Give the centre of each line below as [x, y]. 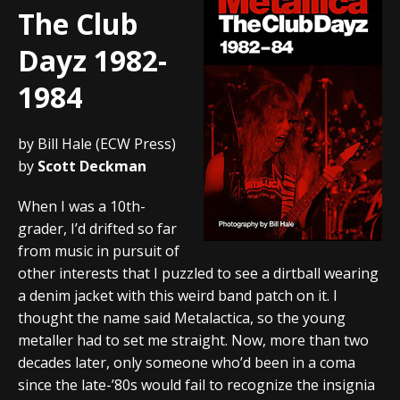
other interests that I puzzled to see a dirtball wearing [198, 273]
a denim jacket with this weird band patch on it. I [178, 295]
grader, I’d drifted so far [97, 228]
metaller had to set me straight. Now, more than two [193, 340]
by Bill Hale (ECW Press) [97, 143]
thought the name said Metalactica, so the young [182, 317]
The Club [78, 23]
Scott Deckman [92, 166]
